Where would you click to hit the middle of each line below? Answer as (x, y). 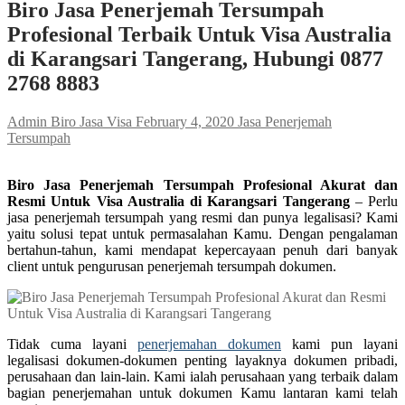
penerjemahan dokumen (209, 344)
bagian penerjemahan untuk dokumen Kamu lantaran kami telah (202, 392)
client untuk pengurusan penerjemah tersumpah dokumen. (172, 266)
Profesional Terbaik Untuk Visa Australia (199, 34)
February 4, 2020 (185, 121)
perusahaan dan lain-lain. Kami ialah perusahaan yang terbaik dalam (202, 376)
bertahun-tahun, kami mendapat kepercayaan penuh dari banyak (202, 250)
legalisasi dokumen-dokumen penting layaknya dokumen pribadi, (202, 360)
